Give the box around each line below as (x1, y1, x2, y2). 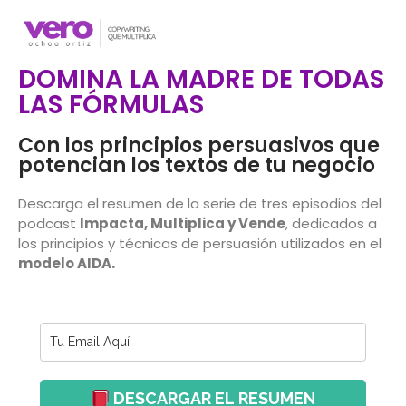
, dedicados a (285, 213, 377, 233)
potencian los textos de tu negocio (18, 150, 375, 179)
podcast (18, 213, 80, 233)
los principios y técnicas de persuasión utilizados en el (18, 233, 382, 253)
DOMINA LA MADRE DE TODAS (18, 61, 384, 97)
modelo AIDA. (18, 253, 115, 273)
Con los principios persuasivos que (18, 130, 380, 159)
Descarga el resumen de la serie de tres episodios (18, 193, 361, 213)
